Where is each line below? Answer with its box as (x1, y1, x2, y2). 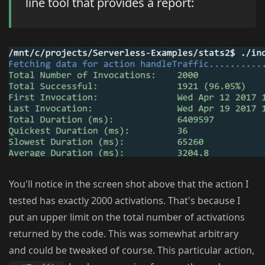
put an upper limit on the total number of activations (9, 211, 245, 224)
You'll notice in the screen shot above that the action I (9, 177, 248, 191)
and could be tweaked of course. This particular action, (9, 244, 254, 257)
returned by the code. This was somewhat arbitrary (9, 227, 238, 241)
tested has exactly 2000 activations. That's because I (9, 194, 240, 208)
